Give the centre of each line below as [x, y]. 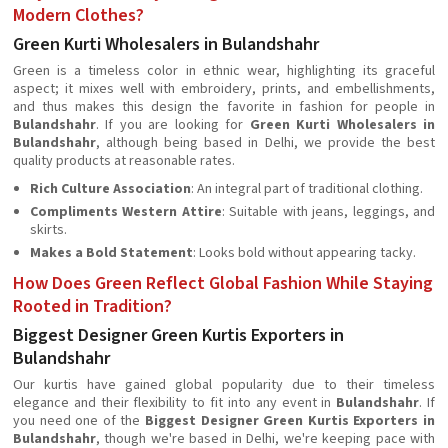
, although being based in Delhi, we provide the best [265, 143]
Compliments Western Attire [126, 212]
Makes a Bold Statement [111, 253]
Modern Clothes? [78, 15]
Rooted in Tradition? [92, 306]
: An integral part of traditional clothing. [307, 189]
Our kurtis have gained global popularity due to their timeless [224, 385]
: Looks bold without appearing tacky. [304, 253]
